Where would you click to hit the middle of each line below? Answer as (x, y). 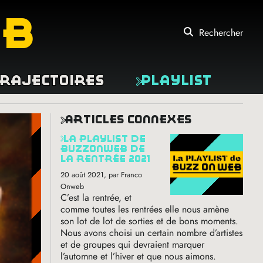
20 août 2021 (82, 174)
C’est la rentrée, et (96, 197)
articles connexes (133, 119)
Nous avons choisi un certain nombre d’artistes (152, 232)
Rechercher (221, 32)
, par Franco (123, 174)
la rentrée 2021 (106, 159)
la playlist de (65, 139)
